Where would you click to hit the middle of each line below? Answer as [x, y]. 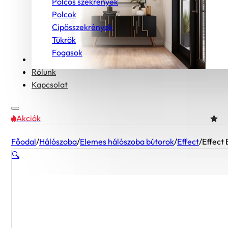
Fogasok [67, 52]
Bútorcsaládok [58, 59]
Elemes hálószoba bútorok [127, 141]
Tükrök [64, 40]
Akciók [28, 118]
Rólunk [44, 72]
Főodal [24, 141]
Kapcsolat [50, 84]
